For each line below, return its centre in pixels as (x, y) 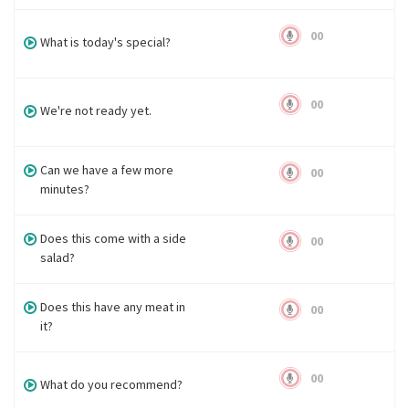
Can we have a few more (107, 170)
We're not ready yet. (96, 110)
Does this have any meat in (113, 307)
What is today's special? (106, 42)
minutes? (65, 189)
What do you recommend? (112, 384)
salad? (58, 257)
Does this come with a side (114, 238)
